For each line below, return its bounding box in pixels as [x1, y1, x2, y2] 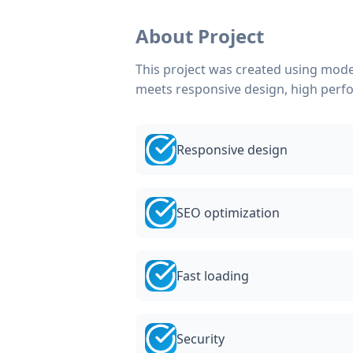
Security [176, 330, 225, 347]
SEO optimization [176, 204, 280, 221]
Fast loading [176, 267, 249, 284]
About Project [136, 23, 264, 49]
